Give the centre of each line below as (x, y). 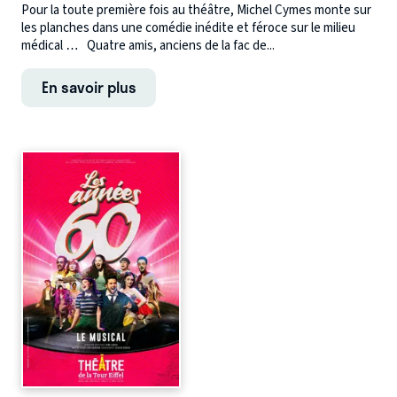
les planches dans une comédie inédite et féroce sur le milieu (188, 27)
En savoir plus (89, 86)
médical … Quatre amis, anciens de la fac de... (148, 45)
